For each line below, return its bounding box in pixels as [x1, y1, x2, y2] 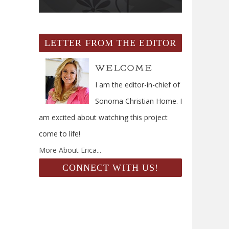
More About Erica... [39, 145, 101, 155]
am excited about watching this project [39, 112, 168, 123]
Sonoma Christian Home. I [95, 96, 182, 106]
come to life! [39, 129, 80, 139]
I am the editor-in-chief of [95, 80, 180, 90]
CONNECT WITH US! [62, 163, 159, 173]
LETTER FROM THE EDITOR [44, 38, 177, 49]
